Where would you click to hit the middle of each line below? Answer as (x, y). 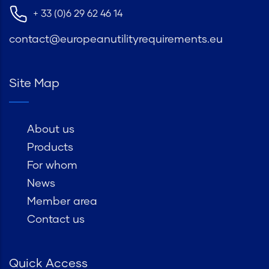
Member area (62, 202)
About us (51, 130)
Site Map (34, 84)
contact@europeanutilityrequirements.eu (116, 40)
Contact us (56, 220)
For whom (52, 166)
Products (50, 148)
